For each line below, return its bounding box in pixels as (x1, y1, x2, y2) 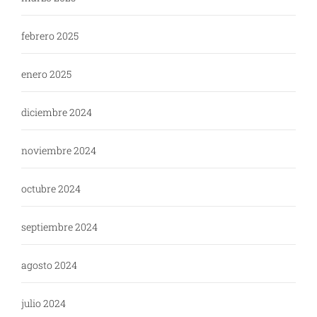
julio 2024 (21, 296, 66, 311)
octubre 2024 (21, 182, 81, 196)
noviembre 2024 (21, 144, 96, 158)
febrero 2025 (21, 29, 79, 43)
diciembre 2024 (21, 105, 92, 120)
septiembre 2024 (21, 220, 98, 234)
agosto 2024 (21, 258, 77, 272)
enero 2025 (21, 67, 71, 81)
